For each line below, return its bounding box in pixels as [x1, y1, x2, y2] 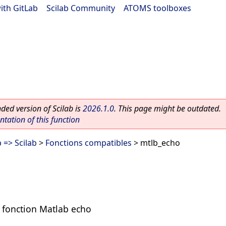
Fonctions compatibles [45, 137, 132, 148]
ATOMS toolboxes [124, 3, 191, 14]
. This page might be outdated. [114, 103, 221, 114]
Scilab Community [46, 3, 115, 14]
